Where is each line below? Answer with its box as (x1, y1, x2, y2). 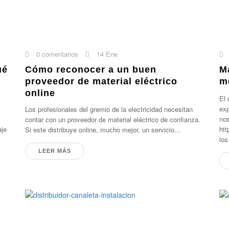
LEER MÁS (38, 148, 72, 154)
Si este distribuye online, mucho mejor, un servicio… (25, 125, 181, 134)
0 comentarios (34, 49, 79, 59)
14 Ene (95, 49, 118, 59)
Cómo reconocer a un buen (25, 64, 157, 75)
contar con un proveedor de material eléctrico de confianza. (25, 114, 201, 124)
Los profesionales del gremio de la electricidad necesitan (25, 104, 193, 114)
